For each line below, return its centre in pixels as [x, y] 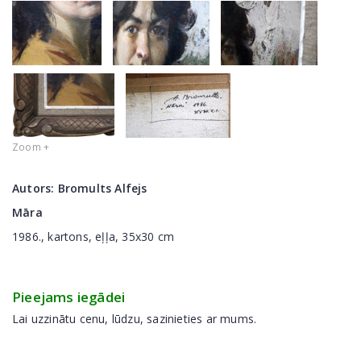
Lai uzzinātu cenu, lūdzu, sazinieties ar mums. [135, 318]
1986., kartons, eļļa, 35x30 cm [93, 236]
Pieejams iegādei [69, 297]
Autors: [35, 188]
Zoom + [31, 147]
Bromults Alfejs [102, 188]
